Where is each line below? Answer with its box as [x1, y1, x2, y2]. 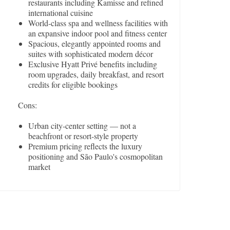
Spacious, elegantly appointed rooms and [28, 38, 161, 49]
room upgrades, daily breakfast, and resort [28, 69, 164, 80]
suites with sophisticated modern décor [28, 48, 154, 60]
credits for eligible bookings [28, 79, 118, 90]
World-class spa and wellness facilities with [28, 17, 168, 29]
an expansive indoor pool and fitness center [28, 28, 167, 39]
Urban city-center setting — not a [28, 120, 137, 131]
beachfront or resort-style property [28, 130, 139, 142]
